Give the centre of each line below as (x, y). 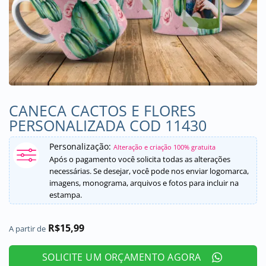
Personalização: (81, 146)
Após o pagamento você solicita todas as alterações (140, 159)
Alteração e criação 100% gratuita (164, 147)
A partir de (27, 229)
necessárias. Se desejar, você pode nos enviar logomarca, (149, 171)
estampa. (66, 195)
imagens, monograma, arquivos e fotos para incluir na (144, 183)
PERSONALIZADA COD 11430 (108, 125)
